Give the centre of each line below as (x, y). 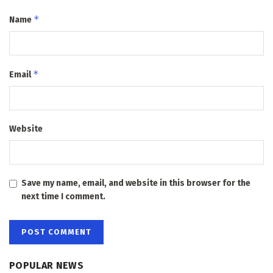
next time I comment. (63, 197)
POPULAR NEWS (46, 266)
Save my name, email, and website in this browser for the (136, 183)
